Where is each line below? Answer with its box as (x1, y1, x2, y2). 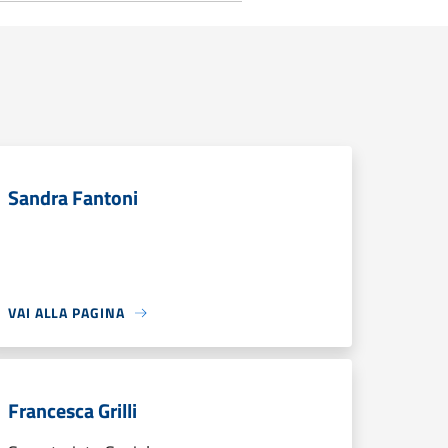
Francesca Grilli (8, 395, 137, 426)
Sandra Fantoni (8, 182, 138, 213)
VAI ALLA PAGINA (8, 302, 125, 323)
